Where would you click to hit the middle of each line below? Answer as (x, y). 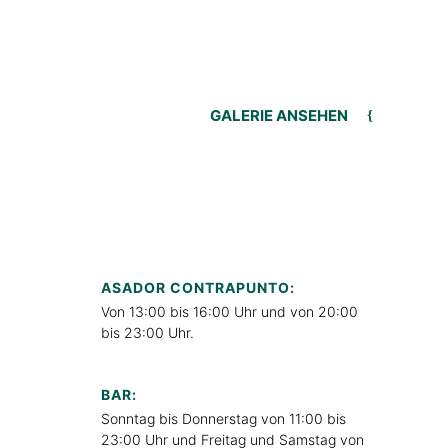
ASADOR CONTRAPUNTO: (198, 287)
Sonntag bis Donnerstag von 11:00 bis (223, 418)
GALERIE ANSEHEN (279, 115)
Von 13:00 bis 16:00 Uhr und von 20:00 (229, 311)
